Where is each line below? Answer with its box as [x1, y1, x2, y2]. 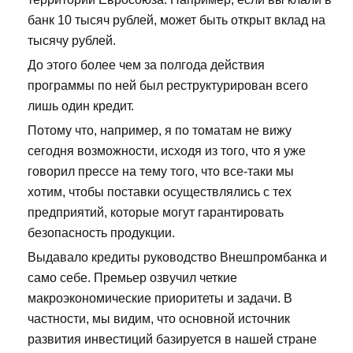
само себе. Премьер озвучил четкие [28, 271, 237, 285]
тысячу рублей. [28, 34, 116, 48]
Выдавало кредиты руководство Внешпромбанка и [28, 251, 327, 265]
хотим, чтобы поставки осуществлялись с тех [28, 185, 292, 199]
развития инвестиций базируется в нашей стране [28, 333, 317, 347]
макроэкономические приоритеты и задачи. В [28, 292, 292, 306]
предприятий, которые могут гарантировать [28, 206, 284, 220]
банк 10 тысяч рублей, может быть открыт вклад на [28, 13, 325, 28]
